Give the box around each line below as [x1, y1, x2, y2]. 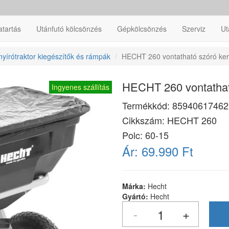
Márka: [122, 181, 148, 191]
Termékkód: [122, 99, 172, 112]
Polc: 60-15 [122, 128, 169, 142]
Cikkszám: [122, 113, 167, 127]
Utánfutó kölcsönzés [36, 24, 102, 34]
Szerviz [182, 24, 205, 34]
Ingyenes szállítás [52, 82, 109, 92]
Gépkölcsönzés [117, 24, 167, 34]
